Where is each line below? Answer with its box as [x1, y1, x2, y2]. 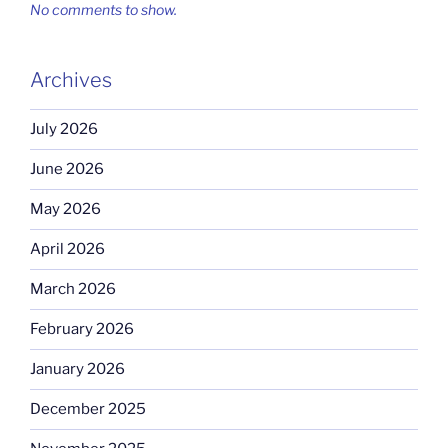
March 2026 [30, 280, 116, 299]
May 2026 [30, 200, 101, 219]
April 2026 [30, 240, 105, 259]
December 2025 [30, 400, 146, 419]
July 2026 [30, 120, 98, 139]
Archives [30, 67, 112, 92]
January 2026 [30, 360, 125, 379]
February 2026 [30, 320, 134, 339]
